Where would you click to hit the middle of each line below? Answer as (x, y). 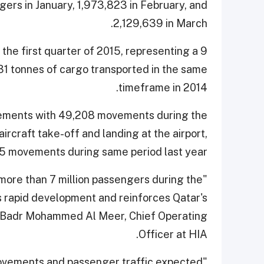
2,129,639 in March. (160, 23)
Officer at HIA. (173, 234)
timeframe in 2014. (163, 87)
